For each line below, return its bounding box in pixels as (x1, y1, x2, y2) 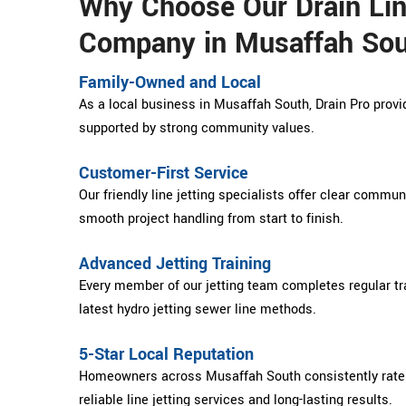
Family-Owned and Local (79, 70, 261, 94)
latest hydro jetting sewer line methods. (79, 299, 316, 319)
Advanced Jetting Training (79, 251, 271, 275)
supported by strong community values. (79, 118, 314, 138)
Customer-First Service (79, 160, 248, 185)
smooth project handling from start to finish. (79, 208, 343, 228)
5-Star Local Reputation (79, 342, 254, 366)
